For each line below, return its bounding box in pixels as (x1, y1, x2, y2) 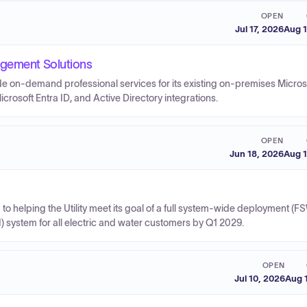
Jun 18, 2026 (230, 148, 284, 159)
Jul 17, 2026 (235, 23, 284, 34)
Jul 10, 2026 (234, 273, 285, 284)
